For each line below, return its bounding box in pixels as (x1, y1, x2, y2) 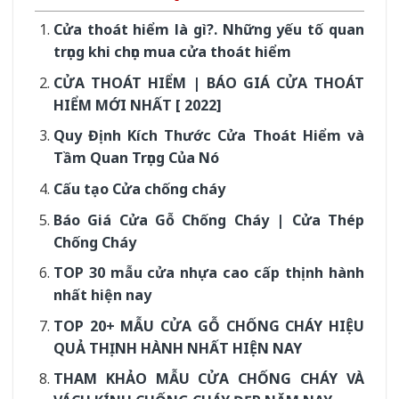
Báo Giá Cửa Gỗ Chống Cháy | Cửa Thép (53, 209, 364, 230)
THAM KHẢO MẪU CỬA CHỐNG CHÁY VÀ (53, 369, 364, 389)
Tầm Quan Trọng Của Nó (53, 148, 219, 168)
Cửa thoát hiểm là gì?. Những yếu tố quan (53, 20, 364, 40)
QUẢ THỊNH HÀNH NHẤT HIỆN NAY (53, 338, 302, 358)
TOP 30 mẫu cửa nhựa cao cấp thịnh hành (53, 263, 364, 283)
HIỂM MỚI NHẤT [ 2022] (53, 94, 222, 115)
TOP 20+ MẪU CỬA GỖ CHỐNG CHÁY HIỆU (53, 315, 364, 336)
